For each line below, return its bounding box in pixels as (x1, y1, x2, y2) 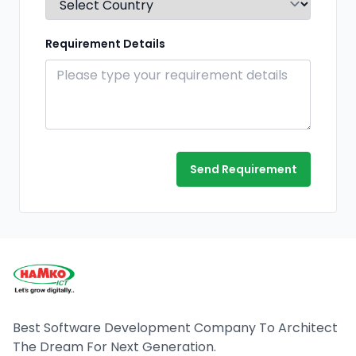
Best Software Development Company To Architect (13, 319, 338, 338)
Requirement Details (45, 35, 165, 52)
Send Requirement (190, 161, 297, 177)
